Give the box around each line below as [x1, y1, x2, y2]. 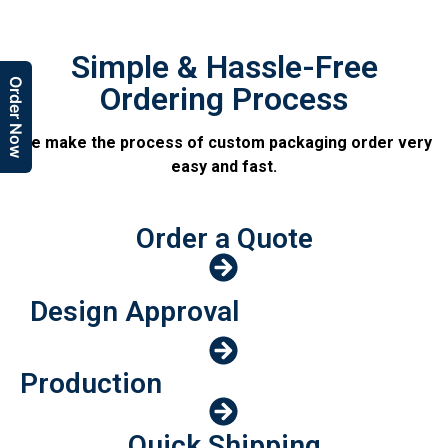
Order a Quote [135, 221, 313, 255]
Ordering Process [100, 79, 348, 118]
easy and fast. [171, 156, 277, 176]
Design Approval [30, 294, 239, 328]
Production [20, 366, 162, 400]
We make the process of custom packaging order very [16, 132, 432, 152]
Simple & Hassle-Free [70, 47, 378, 86]
